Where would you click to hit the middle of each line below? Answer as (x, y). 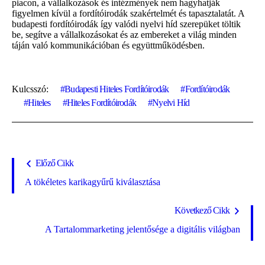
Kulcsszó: (30, 89)
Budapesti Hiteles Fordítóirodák (117, 89)
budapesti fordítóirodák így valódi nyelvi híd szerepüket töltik (126, 24)
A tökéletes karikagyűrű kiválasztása (93, 182)
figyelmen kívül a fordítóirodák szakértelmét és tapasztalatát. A (128, 13)
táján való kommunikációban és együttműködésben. (108, 45)
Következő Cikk (202, 210)
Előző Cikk (54, 163)
